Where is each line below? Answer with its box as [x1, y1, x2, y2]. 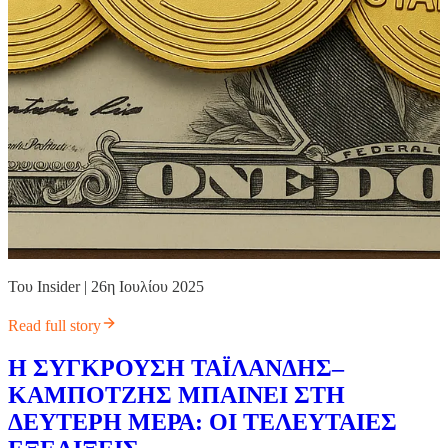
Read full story [8, 317, 101, 335]
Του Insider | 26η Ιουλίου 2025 [8, 278, 204, 296]
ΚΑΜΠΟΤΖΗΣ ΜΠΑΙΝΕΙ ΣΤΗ [8, 382, 345, 409]
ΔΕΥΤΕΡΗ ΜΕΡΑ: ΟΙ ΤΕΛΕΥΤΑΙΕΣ [8, 409, 397, 436]
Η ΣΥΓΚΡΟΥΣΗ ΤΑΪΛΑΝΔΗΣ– [8, 355, 344, 382]
